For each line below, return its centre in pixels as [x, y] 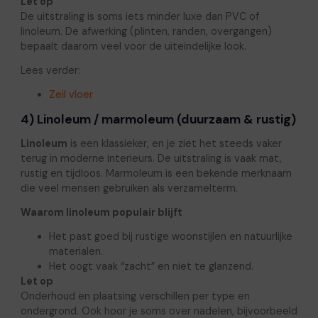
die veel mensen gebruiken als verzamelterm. [129, 188]
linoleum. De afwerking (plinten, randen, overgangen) [146, 31]
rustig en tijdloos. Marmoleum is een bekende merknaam [156, 174]
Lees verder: [50, 70]
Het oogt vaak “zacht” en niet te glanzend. [151, 267]
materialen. [76, 252]
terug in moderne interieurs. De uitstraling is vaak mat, [151, 159]
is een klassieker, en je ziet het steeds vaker [174, 144]
